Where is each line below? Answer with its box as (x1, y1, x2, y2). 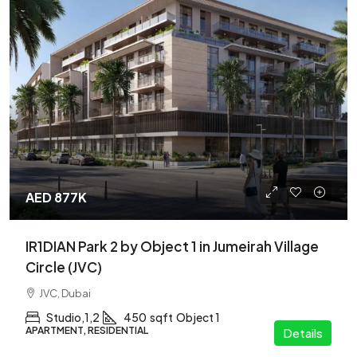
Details (283, 325, 323, 340)
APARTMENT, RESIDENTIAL (25, 324, 148, 336)
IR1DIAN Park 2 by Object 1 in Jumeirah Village (25, 237, 319, 255)
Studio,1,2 (46, 310, 100, 324)
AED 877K (25, 189, 87, 206)
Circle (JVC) (25, 258, 102, 276)
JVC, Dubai (39, 287, 91, 300)
